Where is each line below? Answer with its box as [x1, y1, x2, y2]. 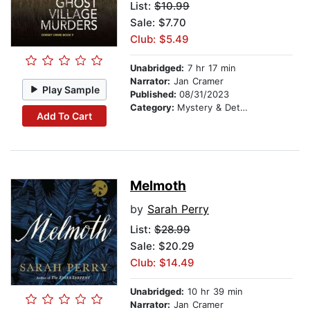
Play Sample [42, 83, 100, 95]
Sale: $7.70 [130, 16, 186, 30]
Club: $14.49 [130, 256, 194, 270]
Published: [130, 89, 179, 100]
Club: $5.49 [130, 33, 189, 46]
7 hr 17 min [184, 62, 236, 74]
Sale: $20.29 [130, 239, 194, 253]
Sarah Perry [147, 202, 209, 217]
